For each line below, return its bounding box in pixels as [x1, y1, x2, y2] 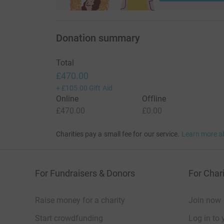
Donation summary [55, 32, 140, 44]
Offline [141, 94, 166, 104]
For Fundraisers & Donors [35, 168, 135, 179]
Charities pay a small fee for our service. [55, 130, 180, 138]
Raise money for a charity [35, 195, 125, 205]
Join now [188, 195, 221, 205]
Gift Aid [89, 84, 112, 92]
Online [55, 94, 78, 104]
